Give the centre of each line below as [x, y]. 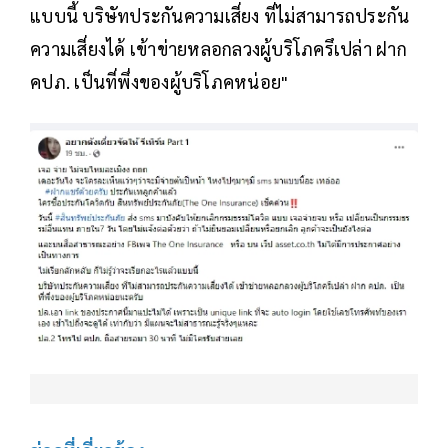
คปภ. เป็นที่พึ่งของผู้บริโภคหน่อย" [159, 82]
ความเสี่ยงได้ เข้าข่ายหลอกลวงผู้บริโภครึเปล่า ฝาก [218, 49]
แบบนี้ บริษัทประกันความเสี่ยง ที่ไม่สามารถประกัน [220, 16]
